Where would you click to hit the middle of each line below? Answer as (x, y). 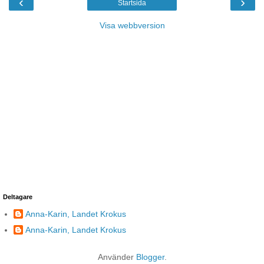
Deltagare (18, 197)
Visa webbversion (132, 26)
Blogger (150, 257)
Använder (117, 257)
